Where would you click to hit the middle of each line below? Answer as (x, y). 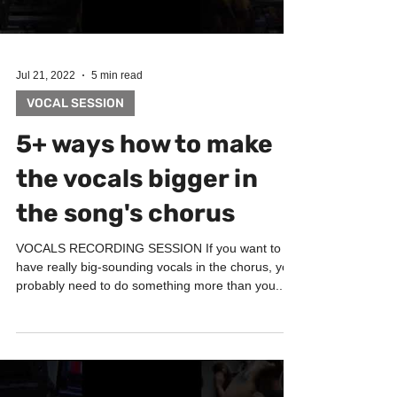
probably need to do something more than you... (151, 321)
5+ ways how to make (144, 179)
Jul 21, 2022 (46, 111)
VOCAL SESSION (75, 139)
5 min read (117, 111)
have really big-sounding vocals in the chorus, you (156, 302)
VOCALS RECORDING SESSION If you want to (148, 284)
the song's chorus (125, 249)
